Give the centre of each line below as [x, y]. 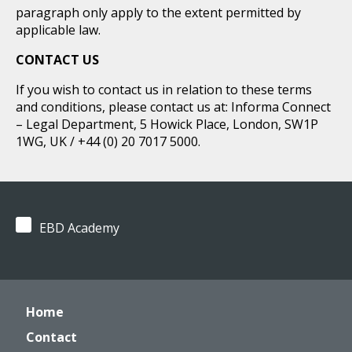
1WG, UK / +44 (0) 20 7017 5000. [108, 141]
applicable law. [58, 30]
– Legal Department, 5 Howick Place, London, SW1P [167, 124]
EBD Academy [79, 228]
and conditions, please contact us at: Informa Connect [173, 107]
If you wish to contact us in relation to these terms [164, 90]
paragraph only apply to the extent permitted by [158, 13]
